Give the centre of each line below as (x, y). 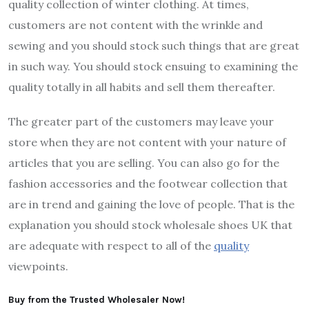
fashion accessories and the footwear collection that (148, 183)
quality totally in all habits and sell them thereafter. (142, 87)
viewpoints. (38, 266)
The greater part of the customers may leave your (141, 121)
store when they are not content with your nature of (147, 142)
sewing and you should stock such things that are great (154, 45)
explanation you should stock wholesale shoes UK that (150, 225)
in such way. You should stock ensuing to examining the (153, 66)
